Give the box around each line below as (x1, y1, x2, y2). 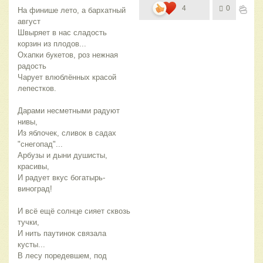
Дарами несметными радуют (18, 106, 120, 115)
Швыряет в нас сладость (18, 28, 107, 37)
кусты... (18, 240, 45, 249)
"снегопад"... (18, 139, 63, 149)
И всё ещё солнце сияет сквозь (18, 206, 130, 215)
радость (18, 61, 46, 70)
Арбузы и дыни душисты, (18, 150, 107, 160)
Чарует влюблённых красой (18, 72, 116, 82)
